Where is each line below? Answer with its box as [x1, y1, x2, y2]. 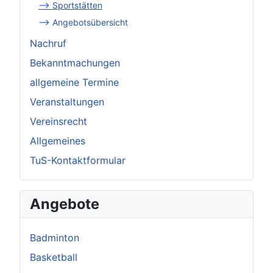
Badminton [30, 231, 79, 244]
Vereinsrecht [30, 115, 87, 127]
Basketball [30, 250, 77, 263]
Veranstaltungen [30, 95, 104, 108]
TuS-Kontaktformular [30, 154, 126, 166]
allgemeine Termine [30, 76, 119, 88]
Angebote [30, 194, 99, 213]
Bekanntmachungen [30, 56, 120, 69]
